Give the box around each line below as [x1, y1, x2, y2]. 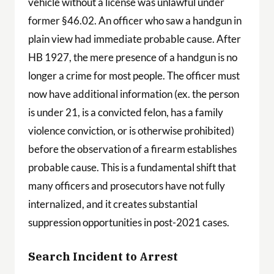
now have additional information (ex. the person [28, 87, 239, 100]
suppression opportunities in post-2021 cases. [28, 215, 229, 229]
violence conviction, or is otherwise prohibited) [28, 124, 234, 137]
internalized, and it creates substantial [28, 197, 198, 210]
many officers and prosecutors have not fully [28, 179, 225, 192]
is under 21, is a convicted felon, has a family [28, 105, 223, 119]
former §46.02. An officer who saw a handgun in [28, 13, 242, 27]
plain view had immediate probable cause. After [28, 32, 241, 45]
